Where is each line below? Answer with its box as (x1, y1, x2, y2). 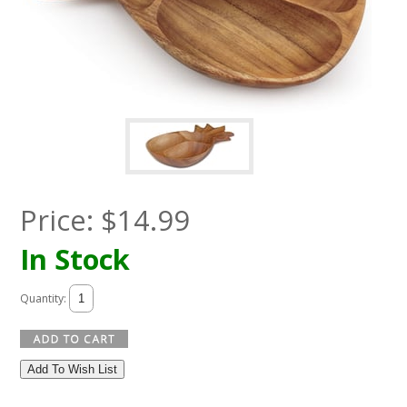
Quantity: (19, 291, 69, 306)
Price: (19, 201, 101, 240)
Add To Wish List (26, 362, 117, 377)
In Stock (19, 240, 130, 279)
